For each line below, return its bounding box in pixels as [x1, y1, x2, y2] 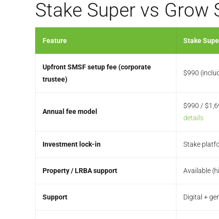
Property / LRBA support [43, 166, 117, 175]
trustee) [43, 75, 67, 83]
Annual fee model [43, 107, 97, 115]
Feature [43, 36, 67, 44]
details [183, 113, 203, 122]
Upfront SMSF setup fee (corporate [43, 63, 151, 71]
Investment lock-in [43, 140, 101, 148]
